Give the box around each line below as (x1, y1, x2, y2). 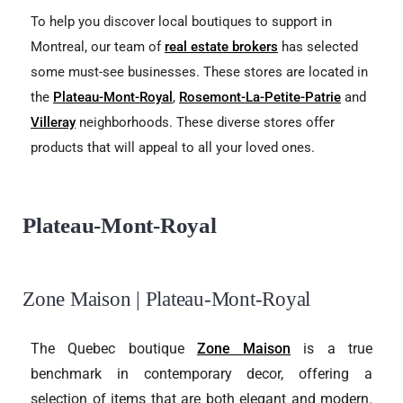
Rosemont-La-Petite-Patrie (179, 88, 341, 105)
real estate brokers (165, 38, 278, 55)
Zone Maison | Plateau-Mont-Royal (22, 287, 310, 311)
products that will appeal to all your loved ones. (31, 139, 315, 156)
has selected (278, 38, 358, 55)
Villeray (31, 113, 76, 130)
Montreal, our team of (31, 38, 165, 55)
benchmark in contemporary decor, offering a (31, 364, 372, 382)
